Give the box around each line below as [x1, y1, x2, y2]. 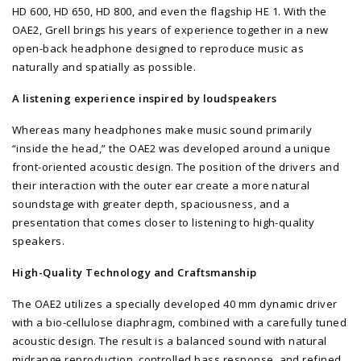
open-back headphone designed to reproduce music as [12, 40, 304, 56]
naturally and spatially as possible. [12, 59, 197, 74]
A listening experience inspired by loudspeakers [12, 90, 277, 106]
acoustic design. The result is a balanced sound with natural [12, 333, 327, 348]
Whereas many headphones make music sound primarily [12, 122, 312, 137]
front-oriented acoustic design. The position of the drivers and [12, 159, 340, 174]
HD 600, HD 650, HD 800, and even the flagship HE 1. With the [12, 3, 327, 19]
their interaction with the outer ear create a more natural [12, 177, 310, 193]
